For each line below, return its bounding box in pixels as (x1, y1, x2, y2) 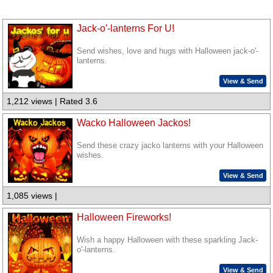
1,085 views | (7, 191, 58, 201)
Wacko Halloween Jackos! (77, 117, 191, 128)
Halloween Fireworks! (77, 211, 172, 222)
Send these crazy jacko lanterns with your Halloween (77, 141, 264, 151)
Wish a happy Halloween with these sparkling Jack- (77, 235, 258, 244)
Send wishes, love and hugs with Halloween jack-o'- (77, 47, 259, 56)
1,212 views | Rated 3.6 (7, 96, 98, 107)
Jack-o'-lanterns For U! (77, 23, 175, 34)
